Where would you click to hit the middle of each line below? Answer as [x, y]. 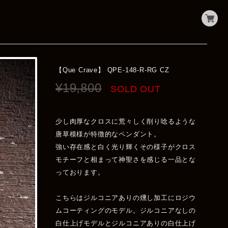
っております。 [80, 173]
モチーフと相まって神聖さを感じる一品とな [126, 160]
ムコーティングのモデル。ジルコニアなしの [126, 211]
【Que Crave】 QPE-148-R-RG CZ [112, 70]
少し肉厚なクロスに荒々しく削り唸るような [126, 122]
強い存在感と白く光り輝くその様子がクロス [126, 147]
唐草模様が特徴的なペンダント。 [108, 134]
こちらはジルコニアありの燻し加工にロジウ [126, 198]
